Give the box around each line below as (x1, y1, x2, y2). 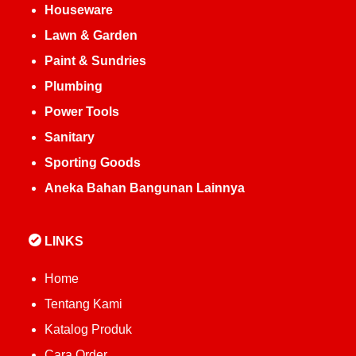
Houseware (44, 3, 113, 17)
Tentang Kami (44, 297, 122, 311)
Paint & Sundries (44, 54, 146, 68)
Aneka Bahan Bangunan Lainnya (44, 181, 245, 195)
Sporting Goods (44, 156, 141, 169)
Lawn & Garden (44, 29, 137, 42)
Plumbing (44, 79, 103, 93)
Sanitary (44, 130, 95, 144)
